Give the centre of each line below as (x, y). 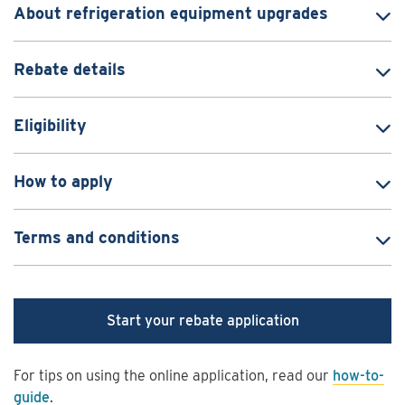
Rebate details (70, 69)
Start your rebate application (202, 320)
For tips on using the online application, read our (173, 375)
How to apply (63, 181)
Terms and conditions (97, 237)
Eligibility (50, 125)
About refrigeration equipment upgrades (171, 13)
